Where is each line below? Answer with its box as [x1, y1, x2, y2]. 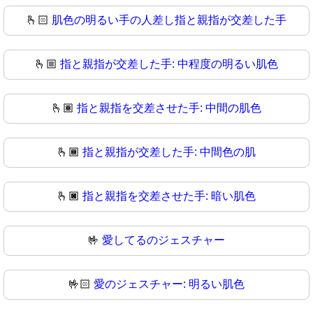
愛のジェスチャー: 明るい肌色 [94, 278, 245, 291]
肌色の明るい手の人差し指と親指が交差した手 [52, 14, 286, 27]
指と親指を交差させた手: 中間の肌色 [77, 102, 261, 115]
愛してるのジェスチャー [102, 234, 225, 247]
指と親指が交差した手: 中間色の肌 [82, 146, 256, 159]
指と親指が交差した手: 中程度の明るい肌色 [60, 58, 278, 71]
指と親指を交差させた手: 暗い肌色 [82, 190, 256, 203]
